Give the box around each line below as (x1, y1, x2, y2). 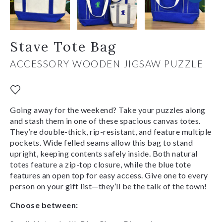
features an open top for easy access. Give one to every (10, 170, 208, 180)
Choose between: (10, 200, 78, 210)
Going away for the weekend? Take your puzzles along (10, 105, 206, 114)
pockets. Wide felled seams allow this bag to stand (10, 137, 193, 147)
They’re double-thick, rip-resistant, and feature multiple (10, 126, 212, 136)
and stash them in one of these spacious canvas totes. (10, 115, 201, 125)
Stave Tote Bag (10, 38, 116, 55)
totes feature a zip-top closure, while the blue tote (10, 159, 191, 169)
